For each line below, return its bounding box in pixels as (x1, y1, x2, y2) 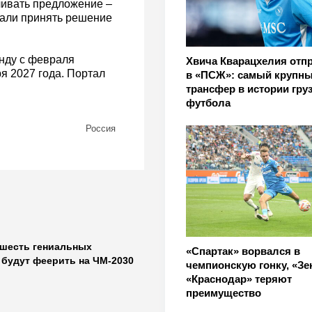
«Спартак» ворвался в (185, 245, 300, 258)
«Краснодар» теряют (185, 273, 292, 286)
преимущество (185, 287, 261, 299)
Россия (85, 123, 116, 134)
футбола (185, 97, 231, 109)
